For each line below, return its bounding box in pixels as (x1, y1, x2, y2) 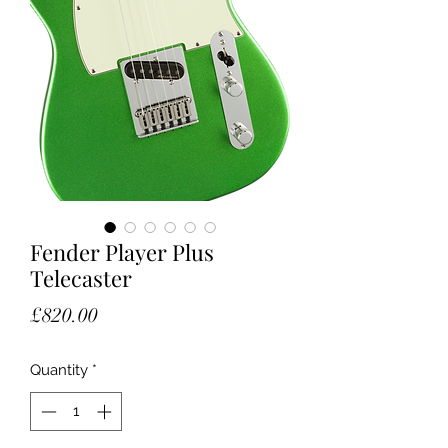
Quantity (30, 361, 88, 379)
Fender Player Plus (30, 237, 214, 267)
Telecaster (30, 263, 132, 293)
